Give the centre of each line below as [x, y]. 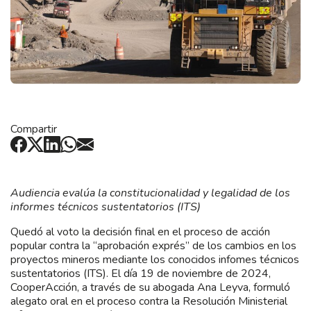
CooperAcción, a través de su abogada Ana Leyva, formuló [150, 287]
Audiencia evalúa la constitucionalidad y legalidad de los [150, 193]
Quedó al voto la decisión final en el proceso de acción [140, 232]
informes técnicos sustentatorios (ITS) [106, 207]
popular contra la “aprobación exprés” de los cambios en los [153, 245]
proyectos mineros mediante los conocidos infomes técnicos [155, 259]
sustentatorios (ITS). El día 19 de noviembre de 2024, [141, 273]
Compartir [34, 129]
